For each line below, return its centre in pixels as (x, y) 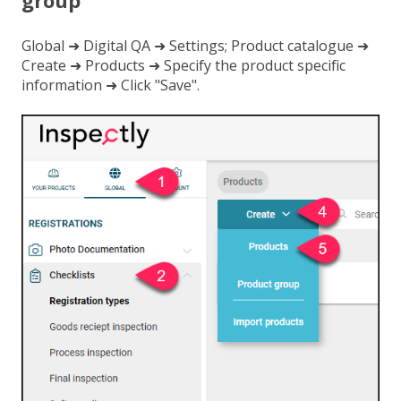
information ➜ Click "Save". (112, 85)
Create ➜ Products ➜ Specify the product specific (183, 65)
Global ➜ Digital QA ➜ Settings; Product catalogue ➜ (195, 45)
